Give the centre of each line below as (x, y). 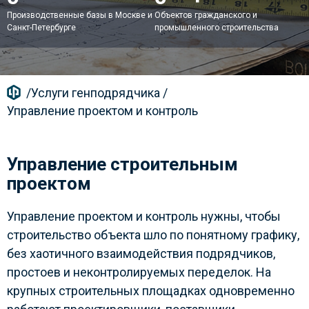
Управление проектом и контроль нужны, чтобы (144, 216)
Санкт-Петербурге (41, 28)
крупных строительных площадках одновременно (151, 291)
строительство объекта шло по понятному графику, (153, 235)
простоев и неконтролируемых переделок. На (139, 272)
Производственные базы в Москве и (80, 15)
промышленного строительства (217, 28)
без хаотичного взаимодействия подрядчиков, (141, 253)
